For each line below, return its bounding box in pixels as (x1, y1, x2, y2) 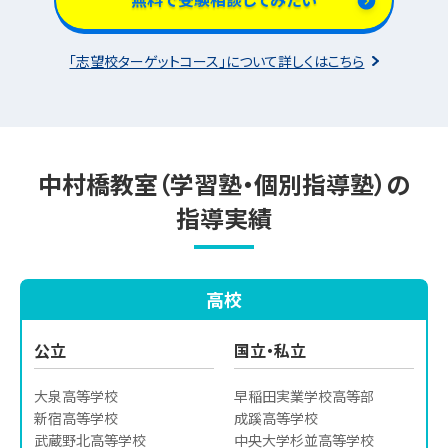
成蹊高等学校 (234, 408, 318, 429)
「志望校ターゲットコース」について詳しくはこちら (69, 50, 365, 71)
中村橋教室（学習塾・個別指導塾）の (38, 165, 410, 201)
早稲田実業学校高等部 (234, 386, 374, 407)
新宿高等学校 (34, 408, 118, 429)
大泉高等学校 (34, 386, 118, 407)
